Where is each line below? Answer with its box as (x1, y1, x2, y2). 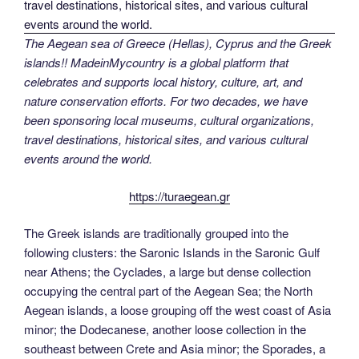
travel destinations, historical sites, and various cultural (24, 131, 308, 148)
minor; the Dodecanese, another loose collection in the (24, 321, 306, 338)
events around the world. (24, 150, 152, 167)
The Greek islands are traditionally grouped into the (24, 224, 288, 242)
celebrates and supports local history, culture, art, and (24, 73, 302, 91)
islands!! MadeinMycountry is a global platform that (24, 54, 288, 71)
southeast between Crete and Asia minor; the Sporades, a (24, 340, 325, 357)
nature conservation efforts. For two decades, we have (24, 92, 308, 110)
